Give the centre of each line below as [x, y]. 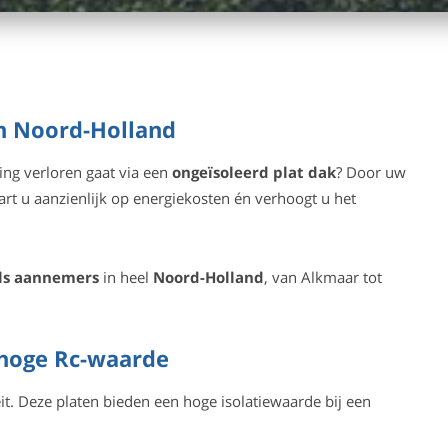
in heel [125, 277]
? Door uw [370, 172]
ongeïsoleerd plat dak [253, 172]
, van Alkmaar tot [322, 277]
